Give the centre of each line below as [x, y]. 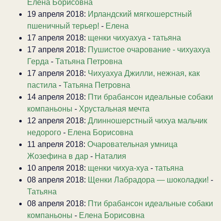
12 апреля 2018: [57, 120]
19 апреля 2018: [57, 14]
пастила [43, 85]
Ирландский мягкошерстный [140, 14]
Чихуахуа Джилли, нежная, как [144, 73]
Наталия [110, 156]
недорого [44, 132]
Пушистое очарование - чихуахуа [149, 49]
